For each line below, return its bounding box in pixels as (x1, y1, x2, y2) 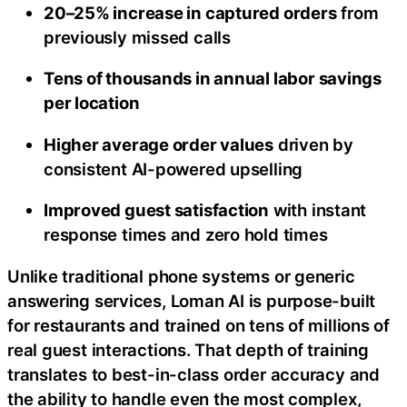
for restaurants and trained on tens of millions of (7, 314, 390, 335)
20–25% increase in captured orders (44, 2, 337, 23)
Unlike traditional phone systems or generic (7, 265, 355, 286)
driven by (273, 134, 353, 154)
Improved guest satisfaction (44, 200, 270, 221)
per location (44, 93, 140, 114)
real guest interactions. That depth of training (7, 339, 369, 360)
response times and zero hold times (44, 224, 328, 245)
